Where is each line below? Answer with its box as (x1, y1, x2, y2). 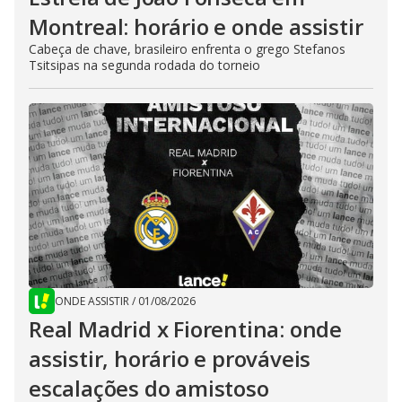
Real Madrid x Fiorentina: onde (29, 313, 342, 344)
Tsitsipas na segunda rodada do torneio (29, 56, 260, 74)
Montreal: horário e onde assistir (29, 11, 363, 41)
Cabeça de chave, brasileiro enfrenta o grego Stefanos (29, 39, 345, 57)
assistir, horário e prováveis (29, 343, 311, 373)
